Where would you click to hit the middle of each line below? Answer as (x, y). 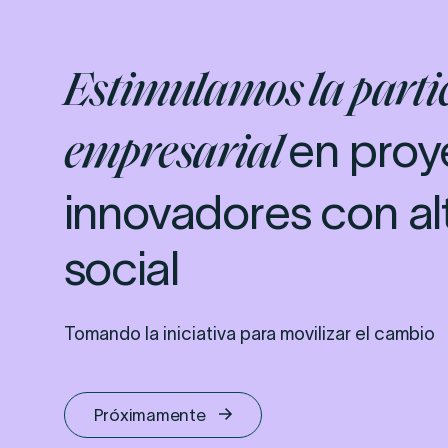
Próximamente (149, 414)
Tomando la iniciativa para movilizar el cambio (249, 333)
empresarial (176, 155)
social (121, 267)
